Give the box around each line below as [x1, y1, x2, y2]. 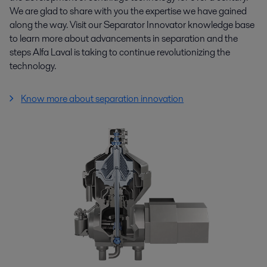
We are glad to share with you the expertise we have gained [10, 4, 247, 18]
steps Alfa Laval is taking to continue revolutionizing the [10, 45, 230, 60]
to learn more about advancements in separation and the [10, 32, 238, 46]
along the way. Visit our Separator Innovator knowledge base [10, 18, 254, 32]
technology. [10, 59, 56, 73]
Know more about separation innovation [21, 92, 184, 106]
